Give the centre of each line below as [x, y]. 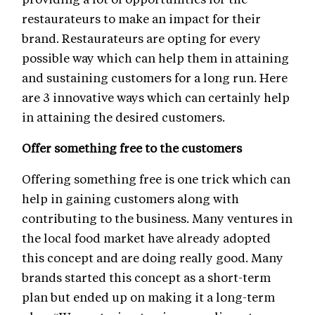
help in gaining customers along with [130, 199]
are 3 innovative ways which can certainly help [156, 97]
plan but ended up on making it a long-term [148, 297]
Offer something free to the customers [132, 148]
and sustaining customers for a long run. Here [155, 78]
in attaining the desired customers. [123, 117]
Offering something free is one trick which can [156, 179]
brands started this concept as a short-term [146, 277]
